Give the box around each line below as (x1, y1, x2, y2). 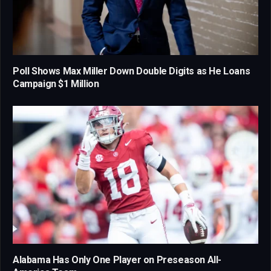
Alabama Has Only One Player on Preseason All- (13, 254, 222, 266)
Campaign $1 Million (13, 78, 99, 90)
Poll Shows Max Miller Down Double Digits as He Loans (13, 65, 250, 77)
